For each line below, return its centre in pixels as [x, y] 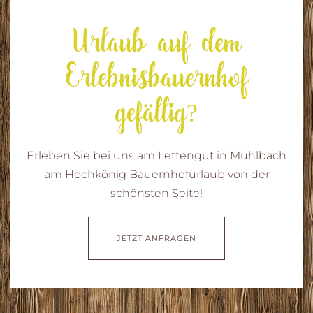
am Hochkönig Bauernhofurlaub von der [156, 175]
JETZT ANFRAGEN [156, 239]
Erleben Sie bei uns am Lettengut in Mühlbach [156, 156]
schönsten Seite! [156, 194]
